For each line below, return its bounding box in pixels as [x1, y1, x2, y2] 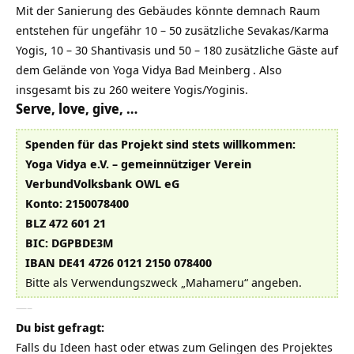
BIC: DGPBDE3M [25, 234, 113, 250]
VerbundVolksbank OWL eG [25, 175, 186, 191]
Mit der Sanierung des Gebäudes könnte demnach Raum [16, 2, 320, 19]
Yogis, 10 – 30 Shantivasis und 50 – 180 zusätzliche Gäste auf [16, 42, 338, 58]
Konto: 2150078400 [25, 194, 129, 211]
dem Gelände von [16, 62, 113, 78]
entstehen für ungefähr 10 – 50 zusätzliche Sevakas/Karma [16, 22, 329, 39]
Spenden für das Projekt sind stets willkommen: [25, 135, 296, 152]
